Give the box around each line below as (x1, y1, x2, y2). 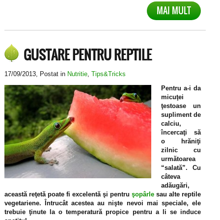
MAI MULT (157, 4, 192, 18)
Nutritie (67, 70, 87, 78)
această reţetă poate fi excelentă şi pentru (4, 191, 132, 198)
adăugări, (161, 182, 190, 190)
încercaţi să (161, 129, 201, 137)
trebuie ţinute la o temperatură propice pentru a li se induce (4, 208, 201, 216)
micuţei (161, 93, 184, 101)
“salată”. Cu (161, 164, 201, 172)
